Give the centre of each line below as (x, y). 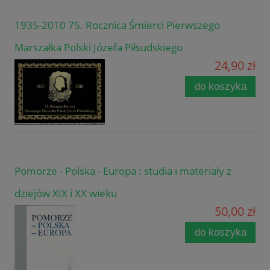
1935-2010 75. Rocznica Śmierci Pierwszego (117, 25)
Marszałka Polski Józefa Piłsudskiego (99, 47)
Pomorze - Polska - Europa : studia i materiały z (123, 171)
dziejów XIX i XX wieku (66, 193)
